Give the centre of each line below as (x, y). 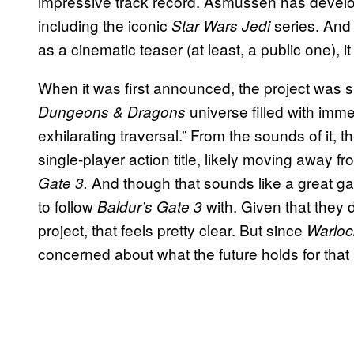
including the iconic (105, 24)
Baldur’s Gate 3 (152, 206)
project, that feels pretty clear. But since (172, 229)
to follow (68, 205)
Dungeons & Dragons (114, 111)
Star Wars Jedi (223, 25)
